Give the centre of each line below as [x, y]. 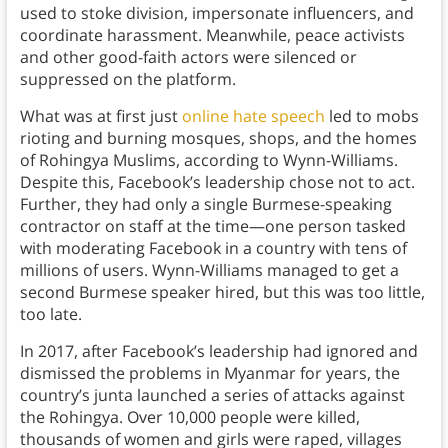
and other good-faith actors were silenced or [188, 57]
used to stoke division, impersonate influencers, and [216, 13]
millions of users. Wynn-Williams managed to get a [209, 270]
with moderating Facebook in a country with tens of [213, 248]
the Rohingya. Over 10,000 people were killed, [189, 417]
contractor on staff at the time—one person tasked [212, 226]
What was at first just [100, 116]
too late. [52, 314]
